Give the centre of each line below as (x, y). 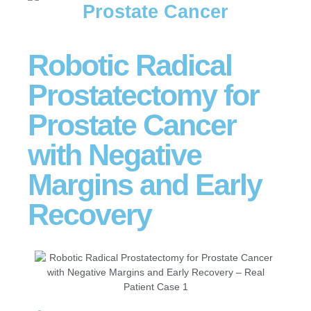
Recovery (90, 214)
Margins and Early (145, 184)
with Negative (115, 154)
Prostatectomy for (143, 95)
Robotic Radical (130, 65)
